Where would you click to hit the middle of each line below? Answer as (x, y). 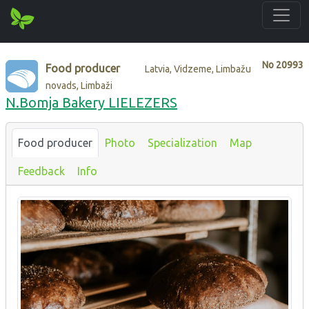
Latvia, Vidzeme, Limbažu (198, 69)
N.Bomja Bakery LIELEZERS (91, 102)
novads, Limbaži (79, 85)
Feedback (41, 171)
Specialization (182, 142)
